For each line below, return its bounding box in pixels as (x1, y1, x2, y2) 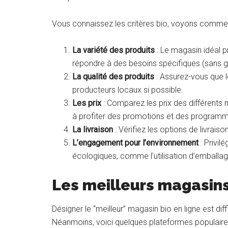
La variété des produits (72, 45, 155, 55)
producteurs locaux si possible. (72, 84, 183, 95)
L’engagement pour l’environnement (72, 137, 198, 148)
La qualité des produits (72, 71, 154, 81)
